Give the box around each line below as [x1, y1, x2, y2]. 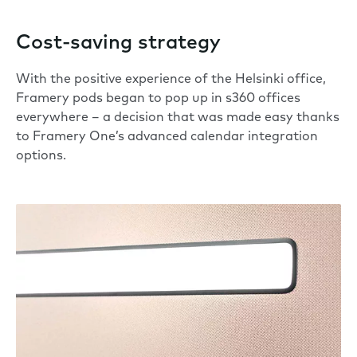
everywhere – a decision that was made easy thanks [16, 112, 339, 125]
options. [16, 150, 66, 163]
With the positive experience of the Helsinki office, [16, 73, 326, 87]
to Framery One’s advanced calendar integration [16, 131, 318, 144]
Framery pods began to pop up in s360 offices [16, 92, 300, 106]
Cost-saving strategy [16, 33, 221, 54]
